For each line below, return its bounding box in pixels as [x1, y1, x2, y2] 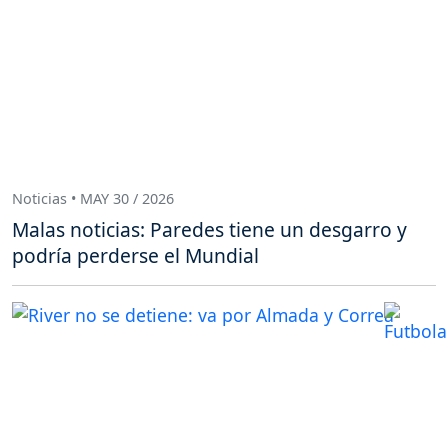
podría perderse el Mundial [12, 242, 259, 270]
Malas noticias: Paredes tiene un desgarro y [12, 216, 407, 244]
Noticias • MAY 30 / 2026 [12, 188, 174, 208]
